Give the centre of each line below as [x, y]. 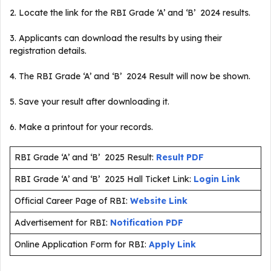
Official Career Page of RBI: [71, 201]
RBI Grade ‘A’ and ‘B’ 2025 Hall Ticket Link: [104, 179]
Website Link [159, 201]
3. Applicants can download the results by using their [116, 38]
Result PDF [180, 157]
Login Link [217, 179]
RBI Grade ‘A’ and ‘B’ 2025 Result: [84, 157]
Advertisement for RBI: [61, 223]
